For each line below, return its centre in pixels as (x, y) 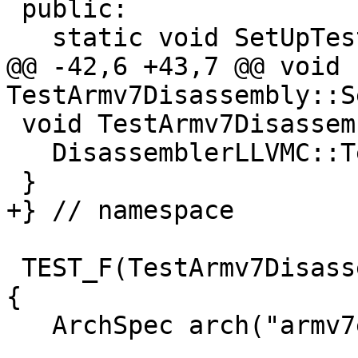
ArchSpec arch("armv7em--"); (29, 326)
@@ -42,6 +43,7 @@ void (173, 67)
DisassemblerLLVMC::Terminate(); (29, 153)
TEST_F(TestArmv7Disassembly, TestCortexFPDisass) (14, 268)
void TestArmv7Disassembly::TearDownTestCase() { (14, 124)
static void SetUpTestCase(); (29, 38)
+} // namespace (120, 211)
